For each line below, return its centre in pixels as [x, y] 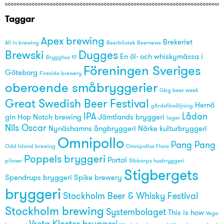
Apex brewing [73, 41]
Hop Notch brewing [49, 117]
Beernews [149, 43]
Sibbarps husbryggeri [156, 161]
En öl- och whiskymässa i [161, 57]
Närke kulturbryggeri [172, 129]
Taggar [20, 19]
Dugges [98, 55]
